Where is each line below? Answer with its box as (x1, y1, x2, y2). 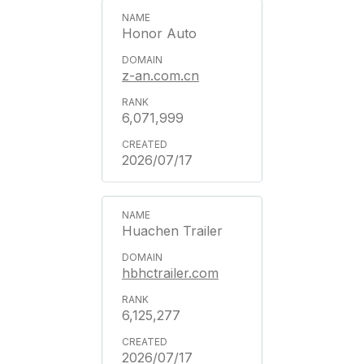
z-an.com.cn (122, 67, 199, 84)
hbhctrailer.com (122, 265, 219, 281)
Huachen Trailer (122, 223, 223, 239)
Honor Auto (122, 25, 197, 41)
